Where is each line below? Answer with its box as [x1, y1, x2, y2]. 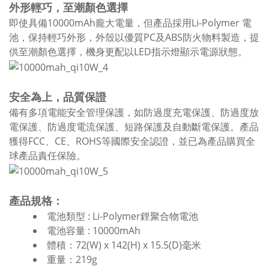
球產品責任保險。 [9, 148, 86, 162]
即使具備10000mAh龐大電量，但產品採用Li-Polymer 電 [9, 16, 252, 30]
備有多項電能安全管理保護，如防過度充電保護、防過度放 [9, 105, 259, 119]
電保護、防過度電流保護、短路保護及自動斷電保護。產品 [9, 119, 259, 133]
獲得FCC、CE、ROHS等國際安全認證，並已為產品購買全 [9, 134, 255, 148]
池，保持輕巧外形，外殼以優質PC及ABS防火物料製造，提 [9, 31, 259, 44]
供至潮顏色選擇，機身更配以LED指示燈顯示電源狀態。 [9, 45, 247, 59]
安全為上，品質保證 [9, 89, 106, 104]
